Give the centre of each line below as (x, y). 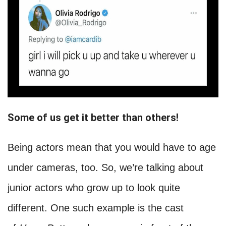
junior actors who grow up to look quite (94, 188)
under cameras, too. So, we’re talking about (105, 168)
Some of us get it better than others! (93, 117)
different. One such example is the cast (96, 208)
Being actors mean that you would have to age (112, 148)
